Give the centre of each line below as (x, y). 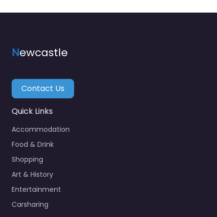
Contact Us (43, 89)
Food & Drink (33, 145)
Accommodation (41, 130)
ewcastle (44, 53)
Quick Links (32, 111)
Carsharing (30, 205)
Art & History (32, 175)
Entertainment (36, 190)
